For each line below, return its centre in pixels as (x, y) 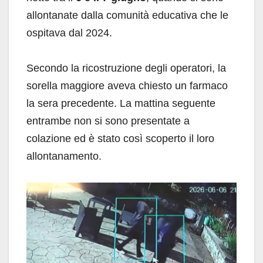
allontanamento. (64, 156)
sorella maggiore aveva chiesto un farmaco (127, 85)
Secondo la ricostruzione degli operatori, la (126, 68)
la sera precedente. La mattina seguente (121, 103)
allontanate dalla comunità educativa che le (127, 15)
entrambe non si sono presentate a (108, 121)
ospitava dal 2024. (69, 33)
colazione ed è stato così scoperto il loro (120, 138)
